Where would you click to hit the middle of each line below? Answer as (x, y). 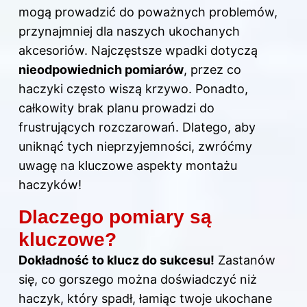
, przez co (212, 70)
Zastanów (245, 260)
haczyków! (50, 185)
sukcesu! (186, 260)
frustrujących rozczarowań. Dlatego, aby (137, 127)
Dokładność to (63, 260)
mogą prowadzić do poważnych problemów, (148, 12)
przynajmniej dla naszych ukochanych (129, 32)
